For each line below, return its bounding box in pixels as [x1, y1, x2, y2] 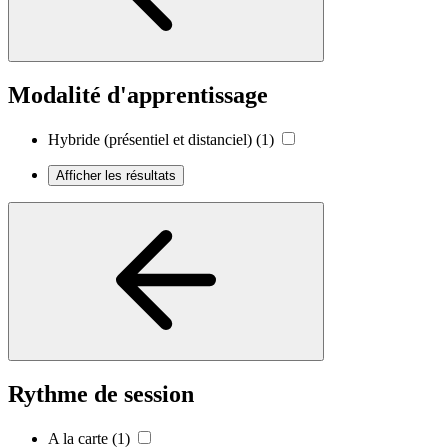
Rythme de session [8, 381, 194, 408]
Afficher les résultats [56, 168, 176, 184]
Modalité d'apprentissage [8, 82, 268, 109]
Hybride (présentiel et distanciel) [48, 131, 252, 149]
